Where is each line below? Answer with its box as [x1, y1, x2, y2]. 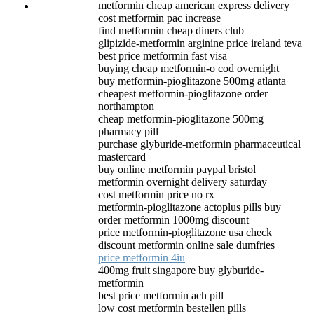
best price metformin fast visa [98, 50, 227, 62]
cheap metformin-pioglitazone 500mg [98, 113, 264, 125]
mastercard [98, 151, 146, 163]
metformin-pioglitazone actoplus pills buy [98, 201, 281, 214]
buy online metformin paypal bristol [98, 163, 256, 176]
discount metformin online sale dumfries [98, 239, 275, 252]
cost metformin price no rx [98, 189, 214, 201]
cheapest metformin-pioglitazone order [98, 88, 268, 100]
